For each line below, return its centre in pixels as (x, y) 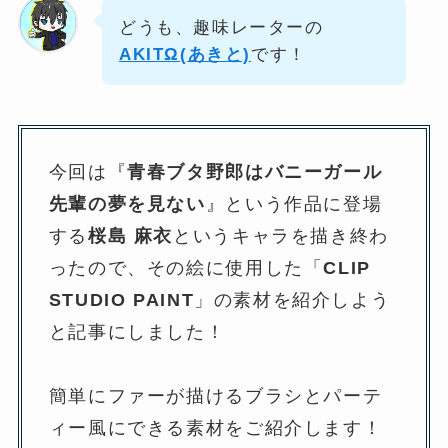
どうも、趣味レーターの (221, 27)
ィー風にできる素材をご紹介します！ (215, 427)
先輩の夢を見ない (127, 203)
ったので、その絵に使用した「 (186, 267)
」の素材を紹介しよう (292, 299)
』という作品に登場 (294, 203)
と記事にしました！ (137, 331)
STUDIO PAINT (121, 299)
